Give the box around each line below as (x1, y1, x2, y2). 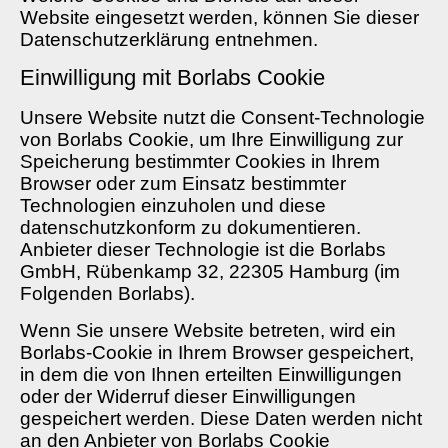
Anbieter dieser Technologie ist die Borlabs (20, 239, 386, 261)
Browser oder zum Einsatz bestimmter (20, 173, 346, 195)
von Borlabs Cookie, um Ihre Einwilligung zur (20, 129, 403, 151)
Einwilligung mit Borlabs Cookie (20, 65, 325, 91)
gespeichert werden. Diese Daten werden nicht (20, 407, 422, 429)
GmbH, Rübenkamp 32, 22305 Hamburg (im (20, 261, 400, 283)
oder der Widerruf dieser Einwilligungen (20, 385, 356, 407)
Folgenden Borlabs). (20, 283, 195, 305)
